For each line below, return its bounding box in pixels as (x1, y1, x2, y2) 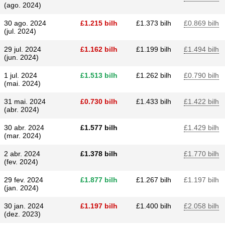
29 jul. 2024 (4, 45, 41, 53)
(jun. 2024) (4, 53, 39, 61)
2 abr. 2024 (4, 150, 40, 158)
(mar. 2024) (4, 132, 41, 140)
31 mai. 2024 (4, 97, 46, 105)
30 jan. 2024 (4, 202, 44, 210)
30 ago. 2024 (4, 19, 46, 27)
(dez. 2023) (4, 210, 41, 218)
